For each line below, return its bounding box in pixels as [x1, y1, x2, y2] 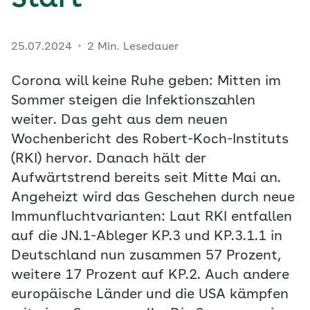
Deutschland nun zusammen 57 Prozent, [11, 249, 281, 263]
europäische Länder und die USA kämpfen [11, 288, 289, 302]
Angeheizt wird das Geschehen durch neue [11, 191, 295, 205]
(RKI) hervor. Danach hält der [11, 152, 206, 166]
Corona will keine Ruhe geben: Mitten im [11, 75, 281, 89]
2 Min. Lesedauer [87, 42, 179, 53]
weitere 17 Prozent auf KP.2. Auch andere [11, 268, 289, 282]
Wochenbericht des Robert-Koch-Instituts [11, 133, 289, 147]
